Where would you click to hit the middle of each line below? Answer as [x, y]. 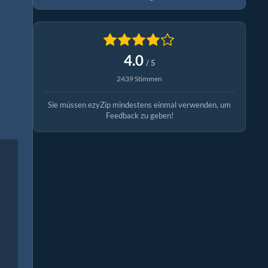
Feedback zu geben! [139, 116]
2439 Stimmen [139, 79]
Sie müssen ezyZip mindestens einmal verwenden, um [139, 105]
